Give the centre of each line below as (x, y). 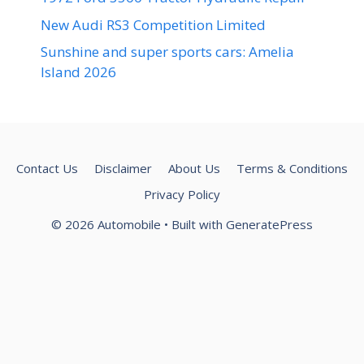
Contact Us (47, 169)
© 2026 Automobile (106, 225)
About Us (194, 169)
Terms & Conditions (292, 169)
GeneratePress (269, 225)
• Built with (193, 225)
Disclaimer (123, 169)
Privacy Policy (182, 195)
